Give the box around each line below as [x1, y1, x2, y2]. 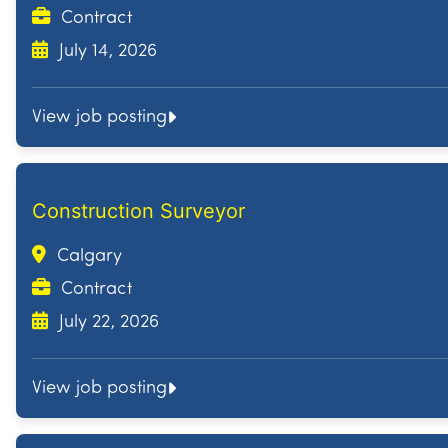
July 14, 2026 [54, 42, 157, 62]
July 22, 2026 [54, 313, 159, 333]
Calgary [52, 247, 123, 267]
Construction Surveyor [32, 199, 245, 224]
